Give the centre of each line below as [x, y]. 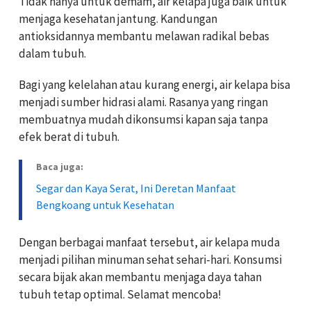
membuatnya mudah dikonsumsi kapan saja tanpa [143, 120]
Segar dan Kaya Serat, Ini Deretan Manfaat [136, 188]
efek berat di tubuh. [69, 137]
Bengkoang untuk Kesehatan [105, 205]
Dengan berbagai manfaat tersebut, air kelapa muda [149, 243]
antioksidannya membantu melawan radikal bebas [144, 36]
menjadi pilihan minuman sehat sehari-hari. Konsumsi [150, 260]
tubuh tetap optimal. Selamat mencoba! [120, 295]
